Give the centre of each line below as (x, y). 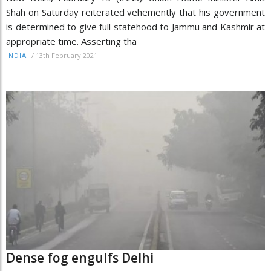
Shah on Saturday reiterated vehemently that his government (135, 12)
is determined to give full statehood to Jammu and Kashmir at (135, 26)
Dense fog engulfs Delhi (80, 258)
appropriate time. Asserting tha (71, 41)
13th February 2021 (67, 55)
